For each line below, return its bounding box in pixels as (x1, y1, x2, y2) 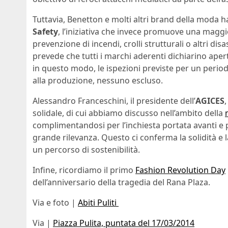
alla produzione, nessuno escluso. (33, 75, 163, 87)
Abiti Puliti (78, 197, 119, 209)
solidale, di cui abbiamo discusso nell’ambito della (33, 107, 225, 119)
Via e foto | (33, 197, 78, 209)
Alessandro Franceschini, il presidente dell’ (33, 95, 195, 107)
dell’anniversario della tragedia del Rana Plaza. (33, 177, 210, 188)
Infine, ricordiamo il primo (33, 164, 135, 176)
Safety (33, 26, 58, 38)
